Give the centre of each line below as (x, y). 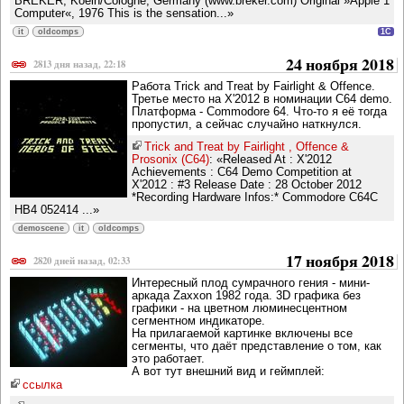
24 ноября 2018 (340, 64)
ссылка (42, 385)
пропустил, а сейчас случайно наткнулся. (247, 124)
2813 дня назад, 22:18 (79, 64)
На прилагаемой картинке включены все (242, 334)
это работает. (168, 359)
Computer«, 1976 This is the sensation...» (124, 14)
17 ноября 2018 (340, 261)
